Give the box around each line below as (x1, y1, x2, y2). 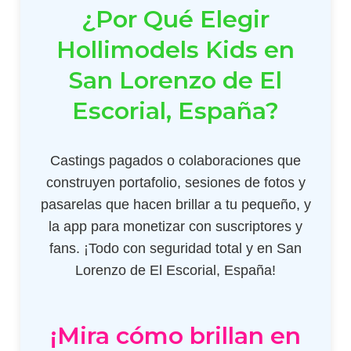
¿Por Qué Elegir (81, 4, 270, 34)
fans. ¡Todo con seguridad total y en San (49, 240, 302, 256)
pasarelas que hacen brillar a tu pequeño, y (40, 196, 311, 212)
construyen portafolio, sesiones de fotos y (45, 174, 306, 190)
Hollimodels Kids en (56, 34, 295, 64)
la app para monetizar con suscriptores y (49, 218, 302, 234)
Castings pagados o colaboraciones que (50, 152, 301, 168)
